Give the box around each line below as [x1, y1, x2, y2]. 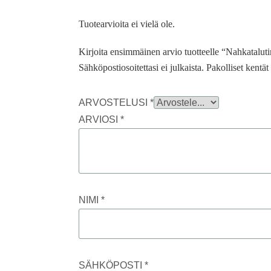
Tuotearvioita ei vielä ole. [79, 19, 175, 30]
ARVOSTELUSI [79, 97, 151, 108]
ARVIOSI [79, 114, 121, 125]
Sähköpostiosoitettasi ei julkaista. [79, 62, 204, 73]
